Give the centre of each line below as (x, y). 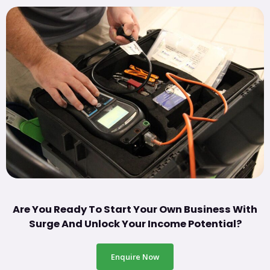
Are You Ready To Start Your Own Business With (135, 209)
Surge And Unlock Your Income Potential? (135, 224)
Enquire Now (135, 256)
